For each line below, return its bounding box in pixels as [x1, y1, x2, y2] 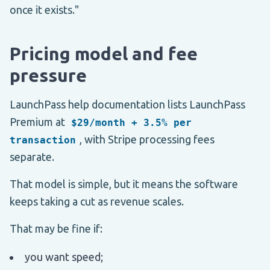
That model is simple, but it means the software [10, 177, 238, 190]
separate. [10, 150, 54, 163]
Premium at [10, 115, 67, 128]
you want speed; [25, 250, 103, 263]
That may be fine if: [10, 222, 102, 234]
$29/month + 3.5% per [71, 116, 192, 128]
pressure [10, 64, 87, 86]
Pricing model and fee [10, 43, 198, 64]
